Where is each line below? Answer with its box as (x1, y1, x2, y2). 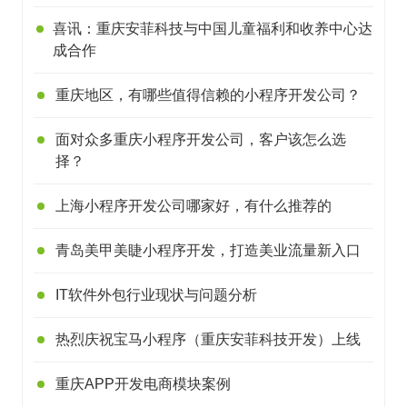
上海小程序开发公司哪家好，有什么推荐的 (55, 198, 332, 213)
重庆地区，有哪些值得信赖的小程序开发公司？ (55, 87, 361, 103)
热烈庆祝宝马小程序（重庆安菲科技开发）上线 (55, 332, 361, 347)
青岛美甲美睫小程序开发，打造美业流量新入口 (55, 243, 361, 258)
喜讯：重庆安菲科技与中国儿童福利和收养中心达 (53, 21, 373, 36)
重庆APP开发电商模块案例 (55, 376, 231, 392)
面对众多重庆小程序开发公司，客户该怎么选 (55, 132, 346, 147)
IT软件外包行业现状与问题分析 (55, 287, 257, 303)
